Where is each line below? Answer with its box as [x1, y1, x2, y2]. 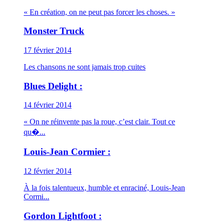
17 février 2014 [24, 45, 72, 54]
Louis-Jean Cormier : [24, 147, 110, 157]
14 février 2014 [24, 101, 72, 110]
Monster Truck [24, 26, 84, 37]
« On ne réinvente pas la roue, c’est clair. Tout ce [24, 117, 175, 126]
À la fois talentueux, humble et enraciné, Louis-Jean [24, 183, 185, 192]
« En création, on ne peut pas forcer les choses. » [24, 7, 175, 16]
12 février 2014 [24, 166, 72, 175]
